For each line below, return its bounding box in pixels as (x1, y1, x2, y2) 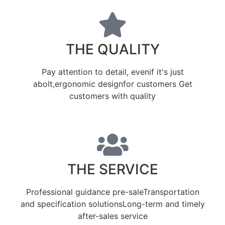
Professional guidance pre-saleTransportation (26, 186, 199, 197)
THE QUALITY (65, 40, 160, 58)
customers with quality (69, 90, 156, 101)
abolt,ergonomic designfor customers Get (33, 78, 192, 89)
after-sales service (77, 210, 148, 221)
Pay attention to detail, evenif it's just (41, 66, 184, 77)
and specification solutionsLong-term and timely (20, 198, 205, 209)
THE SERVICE (67, 160, 158, 178)
